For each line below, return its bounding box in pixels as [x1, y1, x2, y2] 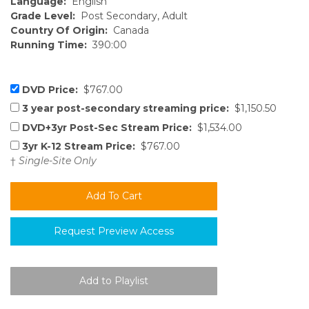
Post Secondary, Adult [75, 9, 188, 22]
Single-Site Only [19, 154, 97, 167]
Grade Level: [10, 9, 75, 22]
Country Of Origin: [10, 23, 108, 37]
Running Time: [10, 38, 87, 51]
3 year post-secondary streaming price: [22, 102, 229, 115]
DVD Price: [22, 83, 78, 96]
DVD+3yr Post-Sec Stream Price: [22, 121, 192, 134]
